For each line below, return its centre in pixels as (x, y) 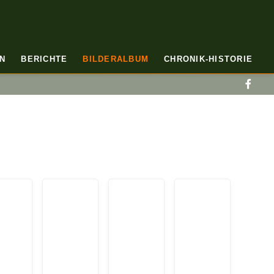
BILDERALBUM (116, 59)
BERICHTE (44, 59)
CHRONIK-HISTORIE (208, 59)
